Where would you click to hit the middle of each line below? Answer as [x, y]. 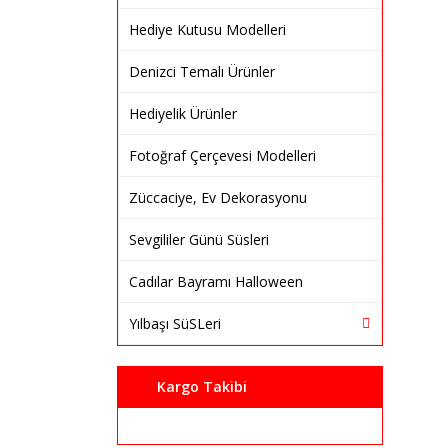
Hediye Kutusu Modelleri [207, 29]
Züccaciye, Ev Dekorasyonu [218, 197]
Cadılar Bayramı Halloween [216, 281]
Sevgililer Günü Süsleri [199, 239]
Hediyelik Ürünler [183, 113]
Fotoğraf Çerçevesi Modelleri [222, 155]
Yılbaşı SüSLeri [175, 323]
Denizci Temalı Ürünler [202, 71]
